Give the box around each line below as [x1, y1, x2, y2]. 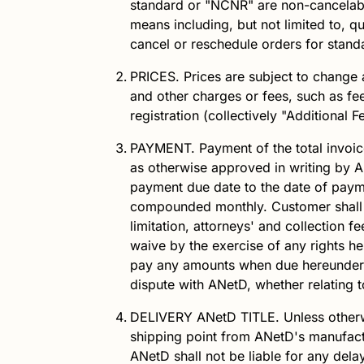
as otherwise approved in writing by [130, 159, 354, 176]
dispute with [130, 276, 208, 293]
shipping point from [130, 328, 254, 345]
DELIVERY [130, 309, 197, 326]
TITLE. [236, 309, 279, 326]
